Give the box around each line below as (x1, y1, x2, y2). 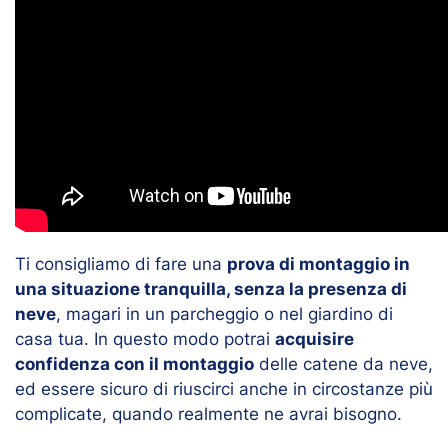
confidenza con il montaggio (15, 353, 254, 374)
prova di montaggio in (227, 253, 410, 274)
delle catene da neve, (254, 353, 433, 374)
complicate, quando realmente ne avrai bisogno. (15, 403, 402, 424)
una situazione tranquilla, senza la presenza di (15, 278, 407, 299)
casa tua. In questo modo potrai (15, 328, 275, 349)
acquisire (275, 328, 354, 349)
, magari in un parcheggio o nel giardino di (56, 303, 393, 324)
